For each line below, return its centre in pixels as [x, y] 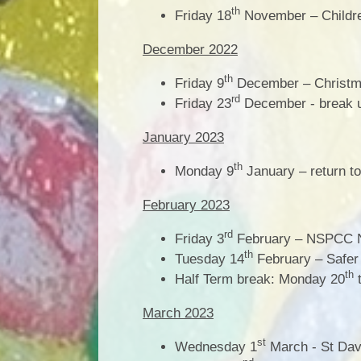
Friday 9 [199, 83]
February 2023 [186, 205]
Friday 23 [203, 103]
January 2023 [183, 137]
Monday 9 [204, 171]
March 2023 [178, 313]
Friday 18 [203, 15]
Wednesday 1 [216, 346]
